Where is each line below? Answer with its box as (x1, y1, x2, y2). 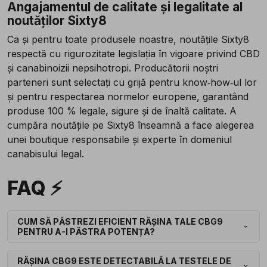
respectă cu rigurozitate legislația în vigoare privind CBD (7, 48, 260, 60)
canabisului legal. (7, 148, 84, 160)
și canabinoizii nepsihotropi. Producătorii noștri (7, 62, 218, 74)
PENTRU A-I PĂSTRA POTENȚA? (17, 226, 155, 237)
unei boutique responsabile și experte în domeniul (7, 133, 232, 146)
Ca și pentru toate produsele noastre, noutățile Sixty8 (7, 33, 249, 46)
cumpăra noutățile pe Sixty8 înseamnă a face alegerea (7, 119, 254, 132)
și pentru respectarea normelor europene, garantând (7, 91, 249, 103)
